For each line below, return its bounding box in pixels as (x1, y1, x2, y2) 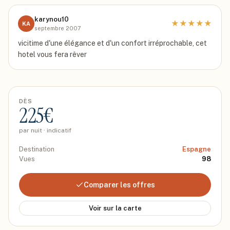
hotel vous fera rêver (18, 50, 87, 59)
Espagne (182, 145, 211, 153)
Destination (19, 145, 54, 153)
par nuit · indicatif (19, 127, 71, 134)
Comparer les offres (83, 181, 155, 189)
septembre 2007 (34, 25, 81, 31)
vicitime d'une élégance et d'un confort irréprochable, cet (18, 39, 207, 47)
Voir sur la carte (88, 204, 142, 212)
